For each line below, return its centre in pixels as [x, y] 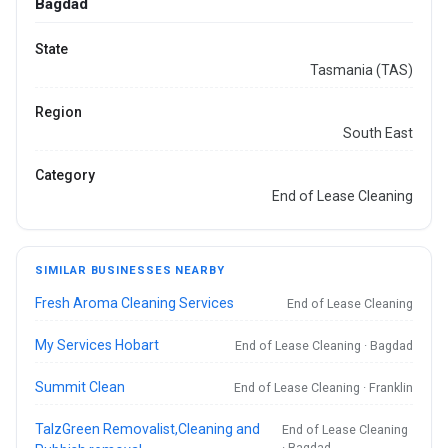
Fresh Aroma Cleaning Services [135, 303]
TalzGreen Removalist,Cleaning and [148, 429]
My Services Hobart [97, 345]
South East [377, 133]
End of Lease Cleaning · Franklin [323, 388]
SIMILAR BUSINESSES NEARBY [130, 271]
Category [65, 175]
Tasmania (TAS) [361, 70]
